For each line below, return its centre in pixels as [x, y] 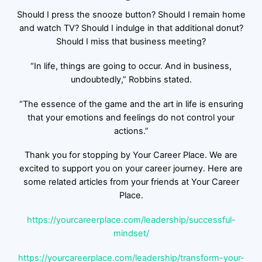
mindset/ [131, 234]
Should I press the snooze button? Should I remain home [131, 14]
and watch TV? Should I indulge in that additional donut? [131, 28]
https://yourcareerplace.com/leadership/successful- [131, 220]
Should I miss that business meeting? [131, 41]
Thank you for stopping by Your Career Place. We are [131, 155]
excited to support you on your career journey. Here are [131, 169]
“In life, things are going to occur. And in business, [131, 66]
